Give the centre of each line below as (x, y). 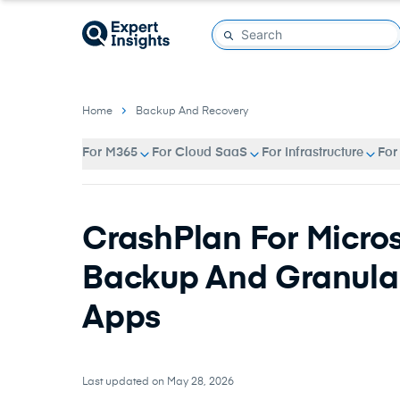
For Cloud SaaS (200, 153)
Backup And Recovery (192, 112)
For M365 (110, 153)
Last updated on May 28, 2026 (158, 382)
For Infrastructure (312, 153)
